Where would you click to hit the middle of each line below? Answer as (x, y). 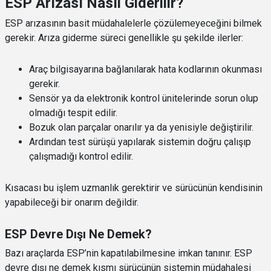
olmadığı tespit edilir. (73, 113)
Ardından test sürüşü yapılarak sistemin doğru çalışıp (140, 142)
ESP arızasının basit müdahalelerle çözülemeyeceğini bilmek (133, 23)
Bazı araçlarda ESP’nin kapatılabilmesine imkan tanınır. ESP (129, 253)
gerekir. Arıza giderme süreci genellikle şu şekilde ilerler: (124, 38)
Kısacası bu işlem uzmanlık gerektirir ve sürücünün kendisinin (134, 188)
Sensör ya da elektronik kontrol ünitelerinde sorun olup (144, 98)
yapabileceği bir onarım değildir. (72, 202)
